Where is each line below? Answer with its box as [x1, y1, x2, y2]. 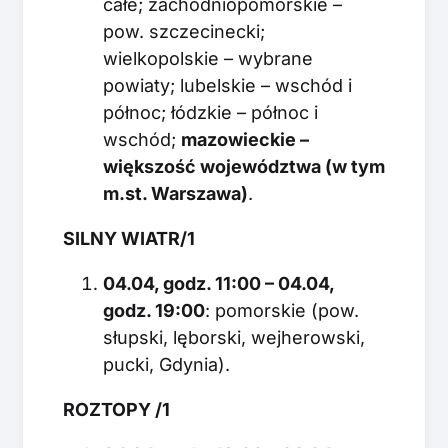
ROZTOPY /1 [63, 398, 170, 420]
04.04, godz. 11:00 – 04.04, [103, 272, 334, 294]
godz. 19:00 [103, 299, 205, 321]
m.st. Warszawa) [103, 182, 248, 204]
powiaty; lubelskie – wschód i [103, 74, 352, 96]
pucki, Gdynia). [103, 353, 230, 375]
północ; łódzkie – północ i [103, 101, 318, 123]
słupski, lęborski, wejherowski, [103, 326, 365, 348]
